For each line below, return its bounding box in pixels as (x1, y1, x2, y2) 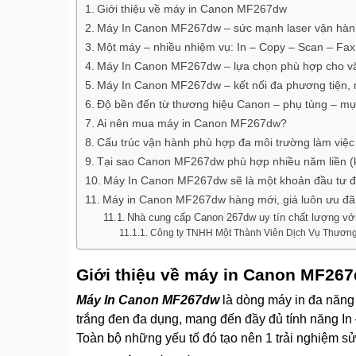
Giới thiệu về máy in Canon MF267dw (96, 2, 287, 16)
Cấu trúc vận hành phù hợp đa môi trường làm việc (96, 136, 354, 149)
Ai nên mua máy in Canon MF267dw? (96, 117, 287, 130)
